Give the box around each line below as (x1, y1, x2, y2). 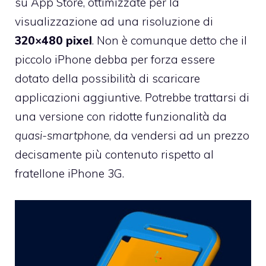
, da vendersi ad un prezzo (109, 128, 249, 143)
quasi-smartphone (15, 128, 109, 143)
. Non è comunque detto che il (92, 33, 247, 48)
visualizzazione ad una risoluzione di (15, 14, 213, 29)
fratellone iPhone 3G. (15, 166, 124, 181)
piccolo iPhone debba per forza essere (15, 52, 215, 67)
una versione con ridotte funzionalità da (15, 109, 227, 124)
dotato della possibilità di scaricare (15, 71, 200, 86)
